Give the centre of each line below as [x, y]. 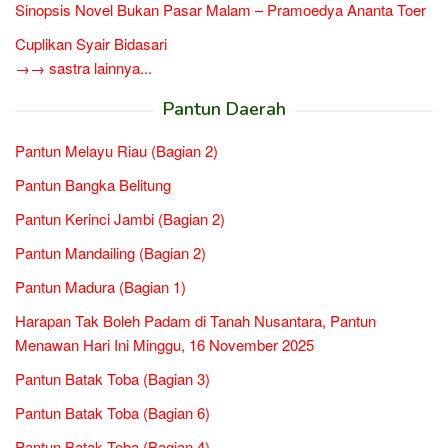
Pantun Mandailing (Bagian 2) [110, 253]
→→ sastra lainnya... [83, 68]
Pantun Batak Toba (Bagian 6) [112, 413]
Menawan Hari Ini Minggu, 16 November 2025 [164, 345]
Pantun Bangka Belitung [93, 185]
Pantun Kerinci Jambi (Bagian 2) [120, 219]
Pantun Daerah [224, 109]
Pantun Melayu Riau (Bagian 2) [116, 151]
